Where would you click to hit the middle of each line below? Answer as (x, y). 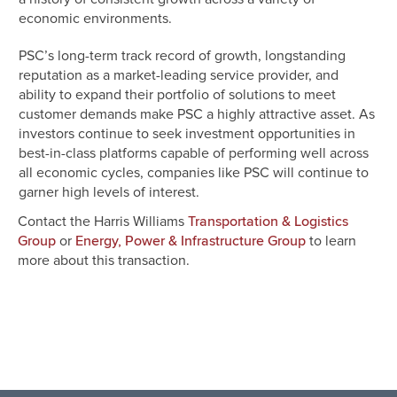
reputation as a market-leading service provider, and (179, 75)
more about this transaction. (107, 261)
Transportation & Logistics (268, 222)
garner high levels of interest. (113, 192)
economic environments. (99, 19)
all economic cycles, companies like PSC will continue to (194, 173)
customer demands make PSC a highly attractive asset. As (197, 114)
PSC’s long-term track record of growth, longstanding (182, 56)
